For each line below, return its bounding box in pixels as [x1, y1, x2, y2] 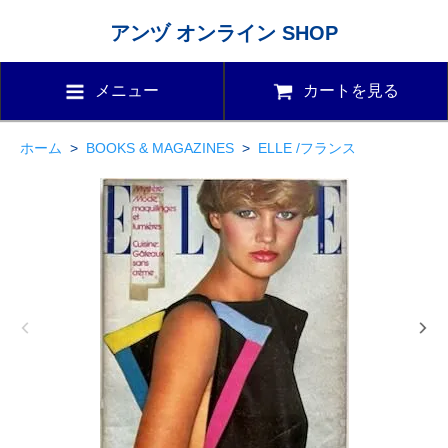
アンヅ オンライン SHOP [110, 22, 338, 44]
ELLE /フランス [258, 139, 356, 156]
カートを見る [303, 81, 399, 99]
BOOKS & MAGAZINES [86, 139, 234, 156]
